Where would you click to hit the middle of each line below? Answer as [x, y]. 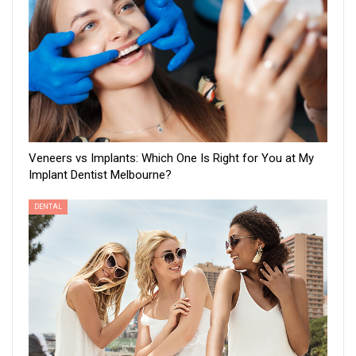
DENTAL [48, 207]
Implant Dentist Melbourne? [100, 175]
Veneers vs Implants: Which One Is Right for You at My [171, 159]
